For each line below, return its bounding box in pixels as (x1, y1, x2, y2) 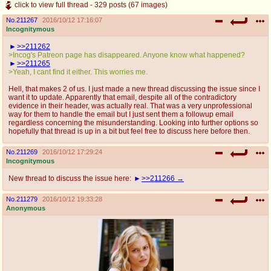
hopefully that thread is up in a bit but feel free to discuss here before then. (8, 127, 250, 135)
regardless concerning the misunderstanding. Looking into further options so (8, 119, 258, 126)
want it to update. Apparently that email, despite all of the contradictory (8, 93, 237, 101)
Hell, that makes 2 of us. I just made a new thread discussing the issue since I (8, 85, 260, 93)
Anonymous (6, 204, 45, 212)
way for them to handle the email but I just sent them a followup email (8, 110, 233, 118)
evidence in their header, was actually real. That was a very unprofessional (8, 102, 252, 109)
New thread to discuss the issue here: (8, 174, 133, 182)
